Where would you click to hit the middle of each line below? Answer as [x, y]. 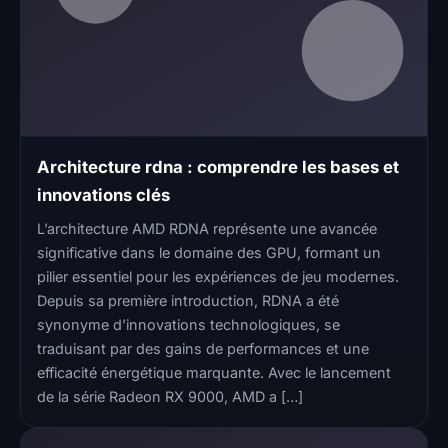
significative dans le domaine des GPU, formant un [209, 252]
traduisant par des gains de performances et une [203, 348]
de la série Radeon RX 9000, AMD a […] [170, 396]
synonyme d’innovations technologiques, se [188, 324]
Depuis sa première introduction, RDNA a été [188, 300]
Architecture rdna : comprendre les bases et [218, 167]
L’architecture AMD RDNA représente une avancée [207, 228]
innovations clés [103, 195]
